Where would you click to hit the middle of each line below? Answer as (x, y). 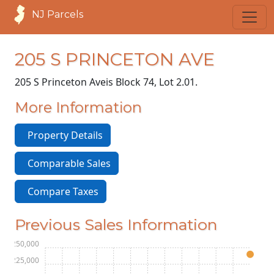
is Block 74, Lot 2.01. (152, 82)
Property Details (63, 135)
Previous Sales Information (116, 224)
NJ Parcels (57, 14)
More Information (78, 107)
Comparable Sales (67, 163)
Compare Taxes (61, 191)
